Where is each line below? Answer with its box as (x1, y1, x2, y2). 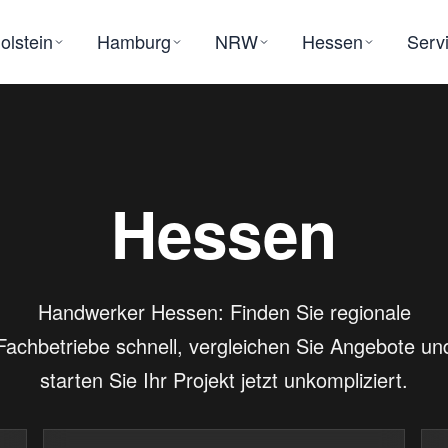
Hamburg (97, 28, 172, 54)
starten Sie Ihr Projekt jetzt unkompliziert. (40, 365, 408, 394)
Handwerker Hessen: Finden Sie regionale (37, 297, 411, 326)
